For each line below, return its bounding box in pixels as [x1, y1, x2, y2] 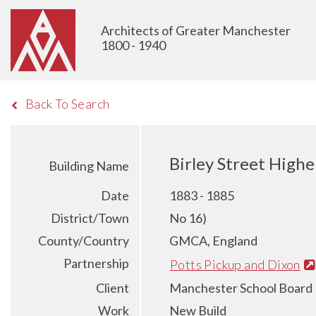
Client [96, 279, 129, 296]
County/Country [38, 233, 129, 248]
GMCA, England [169, 233, 257, 248]
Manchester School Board [169, 279, 312, 296]
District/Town [51, 210, 129, 226]
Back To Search [25, 96, 110, 111]
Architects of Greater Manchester [101, 23, 291, 38]
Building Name [49, 158, 129, 174]
